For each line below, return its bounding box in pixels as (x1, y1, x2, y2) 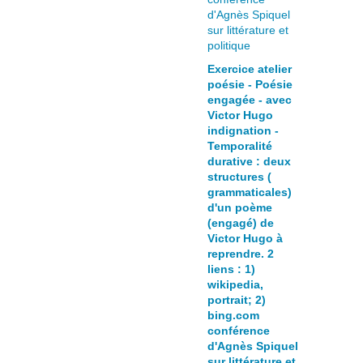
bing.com (207, 309, 259, 322)
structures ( (207, 170, 271, 183)
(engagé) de (207, 216, 274, 229)
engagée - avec (207, 93, 292, 106)
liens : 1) (207, 263, 255, 275)
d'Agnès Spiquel (207, 340, 298, 352)
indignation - (207, 124, 279, 137)
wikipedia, (207, 278, 263, 291)
